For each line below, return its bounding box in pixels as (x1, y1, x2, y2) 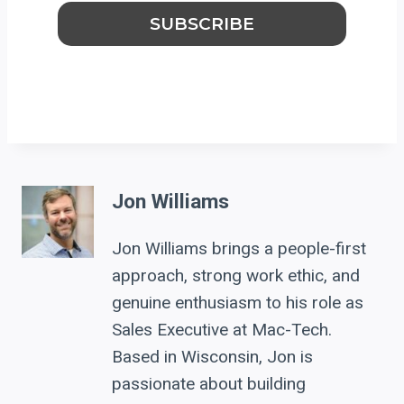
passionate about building (112, 373, 306, 395)
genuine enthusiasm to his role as (112, 292, 363, 314)
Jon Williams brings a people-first (112, 238, 366, 260)
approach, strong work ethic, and (112, 265, 360, 287)
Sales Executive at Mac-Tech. (112, 319, 332, 341)
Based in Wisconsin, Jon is (112, 346, 313, 368)
